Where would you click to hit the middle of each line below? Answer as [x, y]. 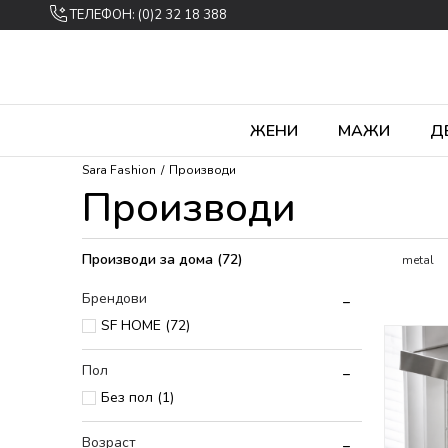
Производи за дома [149, 259]
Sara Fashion [119, 170]
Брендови [114, 298]
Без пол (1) [137, 397]
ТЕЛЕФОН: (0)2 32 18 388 [148, 15]
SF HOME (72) [145, 325]
